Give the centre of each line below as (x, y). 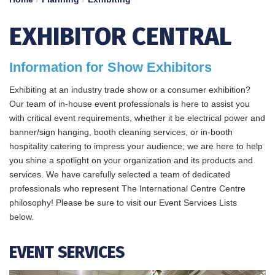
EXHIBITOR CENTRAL (120, 37)
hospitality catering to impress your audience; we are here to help (136, 146)
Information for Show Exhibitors (110, 67)
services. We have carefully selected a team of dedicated (120, 174)
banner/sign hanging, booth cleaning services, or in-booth (121, 132)
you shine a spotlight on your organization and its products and (131, 160)
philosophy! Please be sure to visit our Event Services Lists (123, 202)
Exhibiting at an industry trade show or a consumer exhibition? (130, 89)
